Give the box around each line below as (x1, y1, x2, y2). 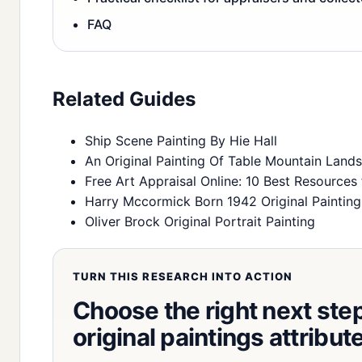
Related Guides (53, 87, 196, 112)
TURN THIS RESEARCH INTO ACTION (73, 270, 293, 284)
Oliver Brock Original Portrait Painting (85, 213, 315, 230)
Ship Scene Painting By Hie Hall (85, 133, 277, 149)
